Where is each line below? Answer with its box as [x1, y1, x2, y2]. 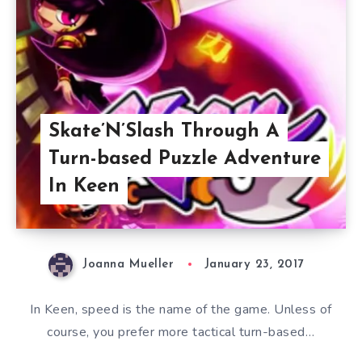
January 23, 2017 [204, 259, 304, 271]
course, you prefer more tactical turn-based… [47, 322, 315, 341]
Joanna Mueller [82, 259, 175, 271]
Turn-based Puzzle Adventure [48, 149, 321, 170]
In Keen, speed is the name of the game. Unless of [30, 300, 332, 318]
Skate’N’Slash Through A [48, 122, 280, 142]
